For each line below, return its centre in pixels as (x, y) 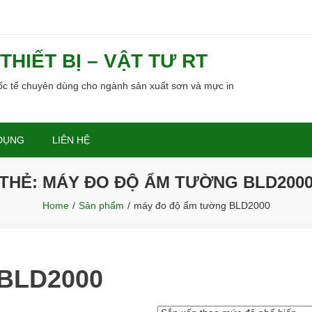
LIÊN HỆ (71, 140)
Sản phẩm (101, 205)
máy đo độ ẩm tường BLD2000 (202, 205)
